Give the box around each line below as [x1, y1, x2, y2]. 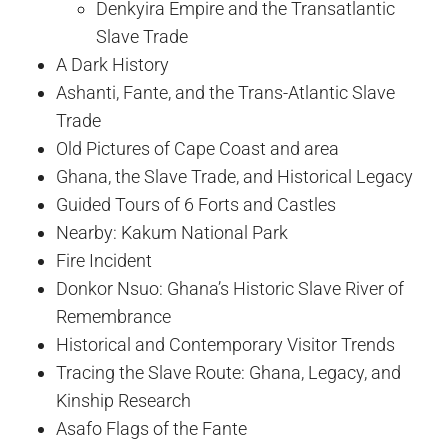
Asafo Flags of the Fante [56, 417, 247, 439]
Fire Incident [56, 249, 152, 271]
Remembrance [56, 305, 171, 327]
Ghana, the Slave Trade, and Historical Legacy [56, 165, 413, 187]
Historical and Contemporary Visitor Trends [56, 333, 395, 355]
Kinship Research [56, 389, 191, 411]
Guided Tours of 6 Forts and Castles [56, 193, 336, 215]
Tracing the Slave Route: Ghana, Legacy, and [56, 361, 401, 383]
